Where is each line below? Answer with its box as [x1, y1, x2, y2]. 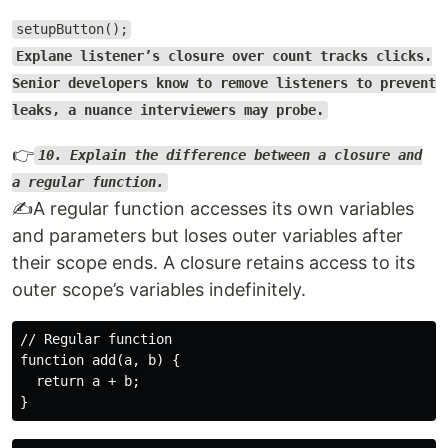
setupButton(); [15, 21, 128, 38]
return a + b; [20, 372, 140, 389]
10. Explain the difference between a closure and [37, 147, 422, 164]
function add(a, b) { [20, 351, 180, 368]
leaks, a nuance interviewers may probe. [12, 102, 324, 119]
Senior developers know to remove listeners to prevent [12, 75, 436, 92]
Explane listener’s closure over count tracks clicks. [15, 48, 432, 65]
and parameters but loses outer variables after [12, 224, 403, 246]
